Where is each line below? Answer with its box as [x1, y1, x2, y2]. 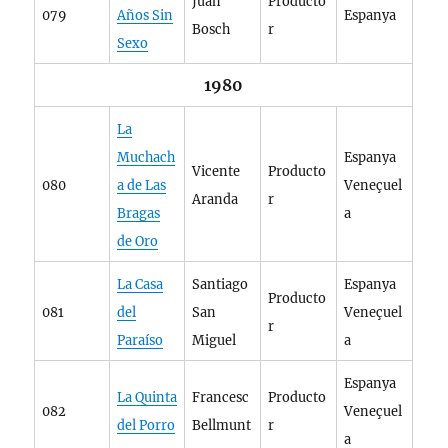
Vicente [192, 163, 241, 180]
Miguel [192, 332, 237, 349]
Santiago [192, 276, 249, 293]
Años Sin [117, 7, 174, 24]
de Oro [117, 233, 159, 250]
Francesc [192, 389, 250, 406]
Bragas [117, 205, 161, 222]
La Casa [117, 276, 164, 293]
